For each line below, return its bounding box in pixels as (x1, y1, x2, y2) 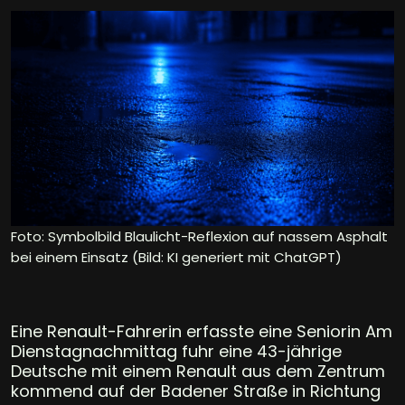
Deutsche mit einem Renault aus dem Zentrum (11, 359, 385, 382)
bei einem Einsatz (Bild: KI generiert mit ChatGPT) (11, 247, 342, 267)
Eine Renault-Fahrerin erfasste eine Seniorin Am (11, 319, 392, 343)
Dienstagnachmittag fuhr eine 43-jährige (11, 339, 342, 363)
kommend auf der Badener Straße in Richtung (11, 379, 381, 402)
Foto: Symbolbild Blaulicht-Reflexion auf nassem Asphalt (11, 226, 388, 246)
